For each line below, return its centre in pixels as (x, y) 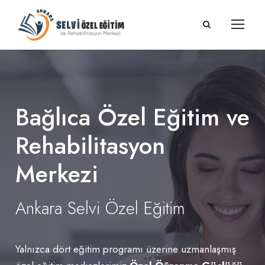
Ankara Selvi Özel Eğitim (100, 208)
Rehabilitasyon (90, 145)
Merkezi (57, 174)
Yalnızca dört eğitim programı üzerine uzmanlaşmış (126, 249)
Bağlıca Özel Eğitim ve (132, 117)
